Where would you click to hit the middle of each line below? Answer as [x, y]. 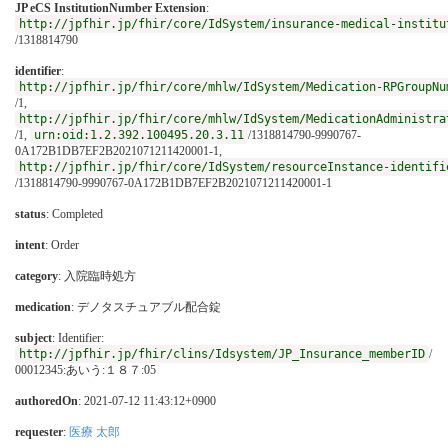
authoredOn [46, 400]
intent [30, 244]
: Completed [74, 213]
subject [33, 337]
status [30, 213]
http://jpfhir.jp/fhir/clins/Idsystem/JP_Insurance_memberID [222, 353]
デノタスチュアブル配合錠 [149, 306]
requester [39, 431]
